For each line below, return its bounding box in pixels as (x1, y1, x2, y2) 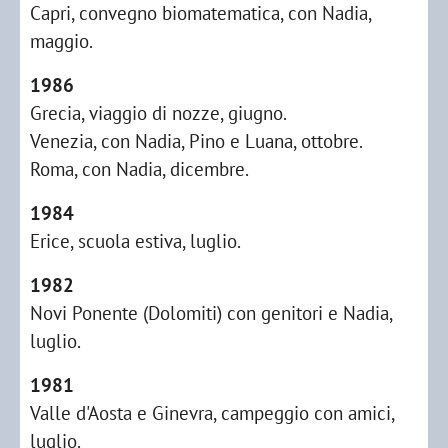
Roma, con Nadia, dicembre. (30, 156, 249, 181)
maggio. (30, 28, 93, 53)
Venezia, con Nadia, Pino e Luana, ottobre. (30, 128, 363, 153)
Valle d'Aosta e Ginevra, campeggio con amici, (30, 400, 394, 425)
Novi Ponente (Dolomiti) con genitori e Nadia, (30, 300, 392, 325)
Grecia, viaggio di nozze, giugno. (30, 100, 287, 125)
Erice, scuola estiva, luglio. (30, 228, 241, 253)
